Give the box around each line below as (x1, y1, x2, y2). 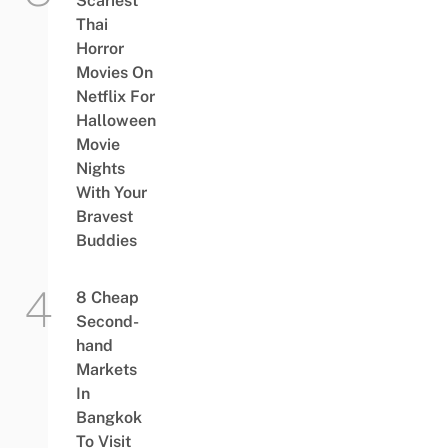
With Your (75, 183, 147, 203)
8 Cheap (75, 288, 139, 308)
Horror (75, 39, 124, 59)
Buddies (75, 231, 137, 251)
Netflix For (75, 87, 155, 107)
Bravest (75, 207, 133, 227)
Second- (75, 312, 139, 332)
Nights (75, 159, 125, 179)
